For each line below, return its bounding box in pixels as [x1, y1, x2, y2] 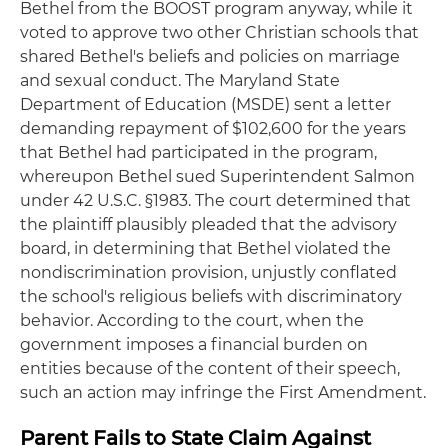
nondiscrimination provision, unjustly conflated [20, 263, 397, 282]
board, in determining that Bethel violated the [20, 239, 391, 258]
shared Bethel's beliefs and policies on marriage [20, 47, 400, 66]
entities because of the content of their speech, [20, 359, 400, 378]
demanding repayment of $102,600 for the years [20, 119, 406, 138]
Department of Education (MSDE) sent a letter [20, 95, 391, 114]
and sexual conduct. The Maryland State [20, 71, 340, 90]
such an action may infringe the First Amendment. [20, 383, 426, 402]
